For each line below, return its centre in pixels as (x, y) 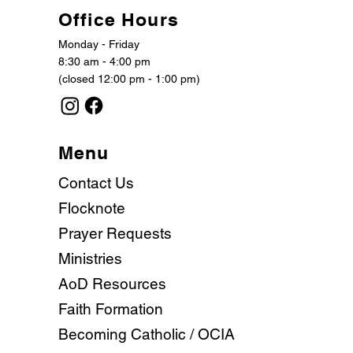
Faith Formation (111, 309)
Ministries (91, 259)
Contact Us (97, 183)
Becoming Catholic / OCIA (147, 334)
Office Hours (119, 19)
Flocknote (92, 208)
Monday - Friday (101, 45)
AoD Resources (113, 284)
